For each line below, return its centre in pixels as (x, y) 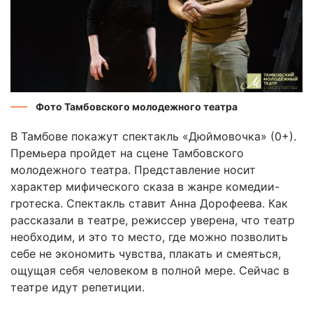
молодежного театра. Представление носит (133, 169)
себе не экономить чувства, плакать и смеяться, (146, 253)
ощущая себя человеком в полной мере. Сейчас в (150, 270)
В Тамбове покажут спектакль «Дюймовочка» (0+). (153, 136)
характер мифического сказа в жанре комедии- (145, 186)
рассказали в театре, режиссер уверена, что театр (153, 220)
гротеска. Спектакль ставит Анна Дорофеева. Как (149, 203)
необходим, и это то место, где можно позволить (149, 236)
